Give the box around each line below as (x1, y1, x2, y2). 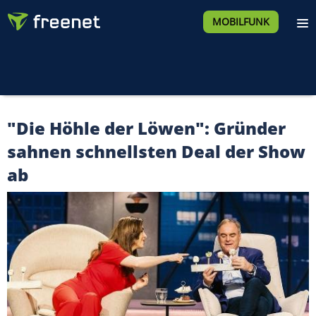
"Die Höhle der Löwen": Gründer (7, 116, 286, 140)
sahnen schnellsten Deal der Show (7, 140, 305, 163)
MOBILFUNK (212, 15, 269, 28)
